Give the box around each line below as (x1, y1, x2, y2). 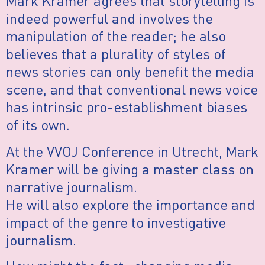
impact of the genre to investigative (6, 212, 226, 231)
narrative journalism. (6, 177, 137, 196)
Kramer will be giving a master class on (6, 159, 254, 178)
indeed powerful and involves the (6, 9, 213, 28)
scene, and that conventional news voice (6, 80, 258, 99)
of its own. (6, 115, 70, 134)
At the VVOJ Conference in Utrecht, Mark (6, 141, 258, 160)
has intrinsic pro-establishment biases (6, 98, 247, 117)
